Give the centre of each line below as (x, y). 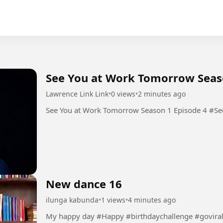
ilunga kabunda (72, 200)
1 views (113, 200)
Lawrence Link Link (77, 94)
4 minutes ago (152, 200)
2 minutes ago (162, 94)
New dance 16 (84, 184)
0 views (123, 94)
